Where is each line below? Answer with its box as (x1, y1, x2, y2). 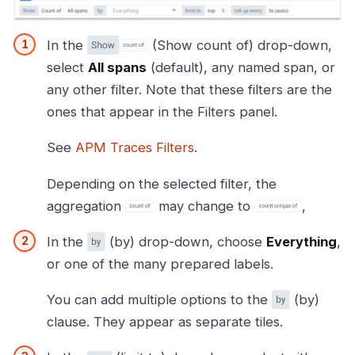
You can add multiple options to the (47, 291, 272, 307)
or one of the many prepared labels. (47, 255, 273, 272)
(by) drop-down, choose (105, 233, 266, 250)
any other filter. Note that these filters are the (47, 82, 332, 98)
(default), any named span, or (147, 59, 335, 76)
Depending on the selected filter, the (47, 175, 277, 192)
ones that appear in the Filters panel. (47, 104, 277, 120)
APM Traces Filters (75, 139, 194, 156)
